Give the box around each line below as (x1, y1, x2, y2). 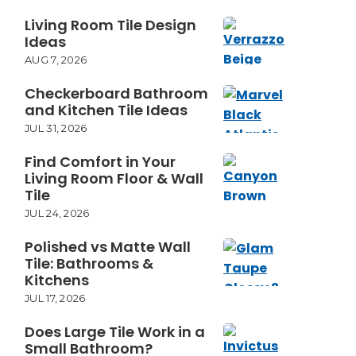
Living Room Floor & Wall (25, 168, 203, 188)
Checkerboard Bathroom (25, 83, 208, 103)
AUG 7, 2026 (25, 53, 87, 66)
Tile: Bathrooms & (25, 253, 153, 273)
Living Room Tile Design (25, 15, 196, 35)
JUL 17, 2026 (25, 292, 86, 304)
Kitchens (25, 270, 89, 290)
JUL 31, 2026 (25, 122, 87, 134)
